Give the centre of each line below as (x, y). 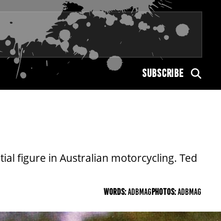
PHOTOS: (165, 192)
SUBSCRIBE (163, 73)
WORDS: (116, 192)
